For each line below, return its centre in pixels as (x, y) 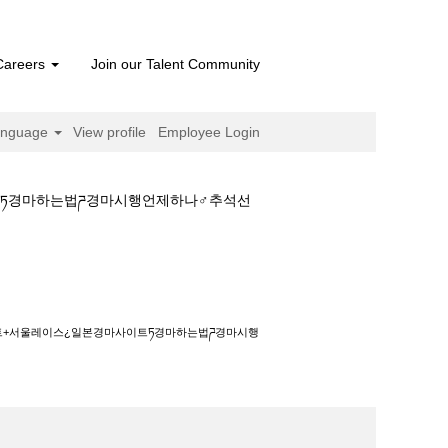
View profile (110, 132)
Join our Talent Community (175, 63)
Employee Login (209, 132)
